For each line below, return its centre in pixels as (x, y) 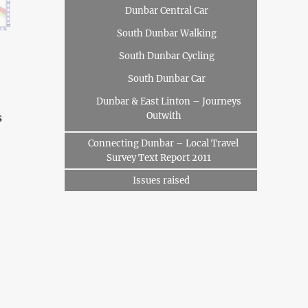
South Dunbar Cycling (166, 56)
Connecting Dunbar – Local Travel (164, 143)
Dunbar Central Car (166, 11)
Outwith (164, 116)
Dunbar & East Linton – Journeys (169, 101)
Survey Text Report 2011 (158, 158)
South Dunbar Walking (166, 33)
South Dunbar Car (166, 79)
